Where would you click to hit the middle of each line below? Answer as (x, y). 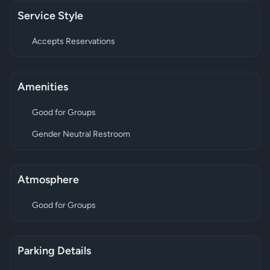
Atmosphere (48, 181)
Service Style (50, 17)
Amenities (43, 88)
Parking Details (54, 252)
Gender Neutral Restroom (81, 135)
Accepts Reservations (74, 42)
